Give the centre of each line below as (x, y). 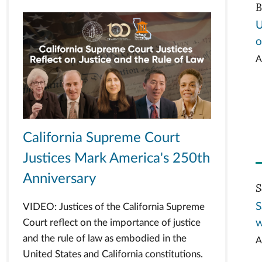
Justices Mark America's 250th (116, 158)
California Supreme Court (101, 138)
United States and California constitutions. (113, 254)
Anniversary (59, 179)
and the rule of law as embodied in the (104, 238)
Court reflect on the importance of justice (111, 222)
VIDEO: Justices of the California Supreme (113, 206)
